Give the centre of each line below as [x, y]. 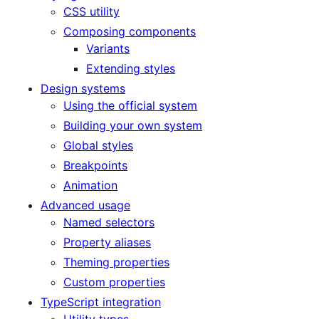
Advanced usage [85, 205]
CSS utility [91, 11]
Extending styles [131, 68]
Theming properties [116, 262]
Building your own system [133, 125]
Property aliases [107, 242]
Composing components [130, 31]
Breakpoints [95, 165]
